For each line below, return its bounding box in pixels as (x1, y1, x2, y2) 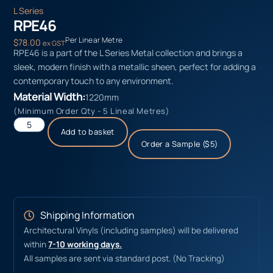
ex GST (43, 38, 66, 48)
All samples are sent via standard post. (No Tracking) (24, 252, 225, 264)
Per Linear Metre (65, 34, 123, 45)
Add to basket (60, 126, 115, 137)
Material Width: (13, 88, 86, 104)
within (24, 238, 49, 250)
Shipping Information (40, 208, 135, 222)
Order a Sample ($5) (141, 138, 218, 149)
